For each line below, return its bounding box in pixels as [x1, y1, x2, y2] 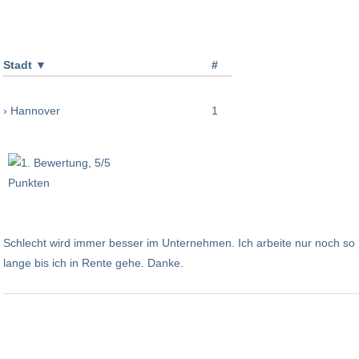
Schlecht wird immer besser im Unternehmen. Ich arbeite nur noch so [3, 236, 355, 249]
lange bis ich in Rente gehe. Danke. [3, 256, 184, 269]
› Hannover [3, 103, 60, 117]
